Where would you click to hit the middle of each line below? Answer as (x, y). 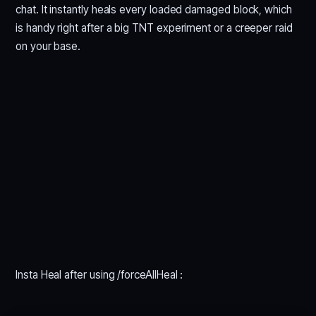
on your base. (48, 46)
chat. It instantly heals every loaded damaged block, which (154, 10)
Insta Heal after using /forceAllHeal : (99, 275)
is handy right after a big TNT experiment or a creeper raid (154, 28)
